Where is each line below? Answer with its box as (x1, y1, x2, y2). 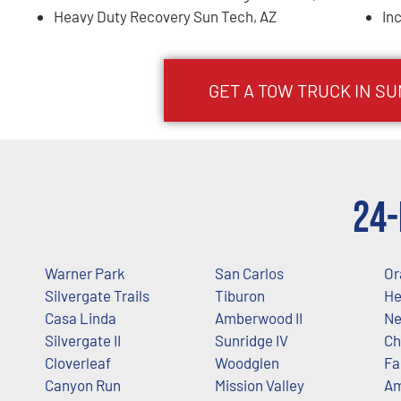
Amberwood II (214, 308, 303, 327)
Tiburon (214, 286, 265, 304)
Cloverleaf (45, 353, 111, 371)
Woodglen (214, 353, 279, 371)
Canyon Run (45, 375, 121, 394)
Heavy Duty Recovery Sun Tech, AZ (54, 6, 277, 25)
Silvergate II (45, 330, 121, 349)
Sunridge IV (214, 330, 288, 349)
